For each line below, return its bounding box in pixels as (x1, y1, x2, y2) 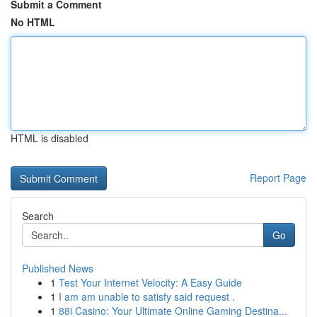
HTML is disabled (11, 131, 88, 145)
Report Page (250, 171, 306, 185)
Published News (22, 261, 93, 275)
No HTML (11, 15, 55, 29)
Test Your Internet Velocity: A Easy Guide (59, 275, 242, 289)
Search (22, 209, 54, 223)
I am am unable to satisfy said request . (59, 289, 235, 304)
